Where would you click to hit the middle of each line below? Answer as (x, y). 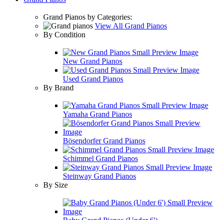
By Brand (58, 88)
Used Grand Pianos (93, 79)
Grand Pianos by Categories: (88, 17)
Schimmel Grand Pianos (100, 158)
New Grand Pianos (93, 61)
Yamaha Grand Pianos (97, 114)
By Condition (64, 35)
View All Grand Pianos (131, 26)
